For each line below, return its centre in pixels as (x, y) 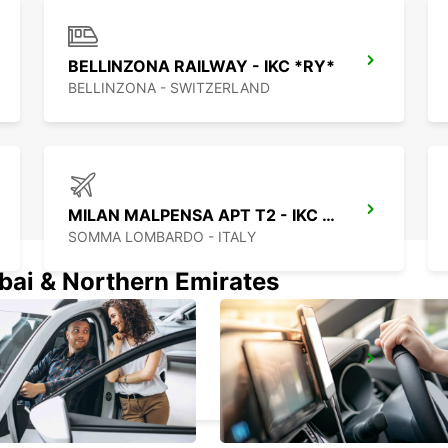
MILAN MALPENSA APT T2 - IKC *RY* (328, 215)
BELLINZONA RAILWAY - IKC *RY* (201, 66)
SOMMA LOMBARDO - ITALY (162, 237)
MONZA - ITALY (120, 386)
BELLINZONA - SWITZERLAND (169, 88)
